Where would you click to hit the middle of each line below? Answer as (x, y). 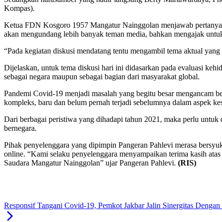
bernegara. (20, 128)
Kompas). (19, 8)
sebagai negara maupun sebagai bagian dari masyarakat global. (102, 77)
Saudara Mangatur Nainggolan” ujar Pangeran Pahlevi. (91, 163)
